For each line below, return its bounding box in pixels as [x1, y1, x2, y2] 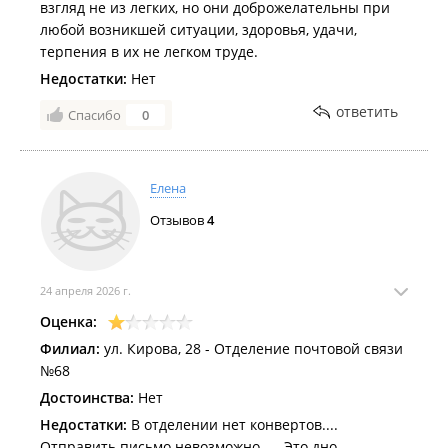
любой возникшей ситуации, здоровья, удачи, [40, 20, 357, 39]
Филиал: [40, 339, 100, 358]
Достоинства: [40, 388, 134, 407]
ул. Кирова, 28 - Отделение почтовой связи [100, 339, 403, 358]
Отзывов [150, 211, 207, 229]
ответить [336, 102, 398, 121]
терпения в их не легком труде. [40, 42, 258, 61]
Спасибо [68, 106, 121, 124]
